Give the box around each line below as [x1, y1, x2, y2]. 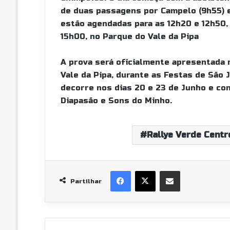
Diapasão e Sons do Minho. [60, 95, 172, 105]
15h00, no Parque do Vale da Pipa [60, 31, 199, 41]
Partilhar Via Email [179, 166, 200, 175]
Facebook [130, 166, 166, 175]
